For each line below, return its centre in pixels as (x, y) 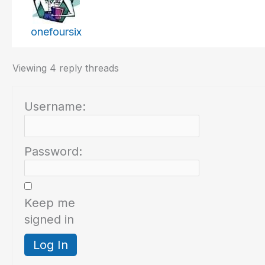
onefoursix (56, 32)
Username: (55, 107)
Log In (51, 245)
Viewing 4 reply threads (66, 68)
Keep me (50, 203)
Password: (53, 152)
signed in (49, 220)
